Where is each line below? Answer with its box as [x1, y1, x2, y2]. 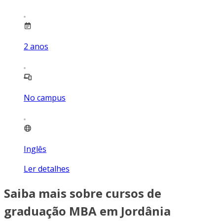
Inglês [24, 143, 46, 154]
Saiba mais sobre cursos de [4, 184, 161, 201]
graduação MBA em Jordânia [4, 202, 171, 219]
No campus [24, 92, 66, 103]
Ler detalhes [24, 163, 70, 174]
